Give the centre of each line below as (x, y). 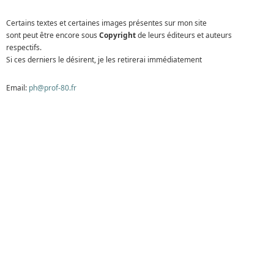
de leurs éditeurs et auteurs (184, 35)
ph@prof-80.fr (53, 88)
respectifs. (24, 48)
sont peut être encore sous (52, 35)
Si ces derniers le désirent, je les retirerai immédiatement (104, 60)
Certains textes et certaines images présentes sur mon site (106, 23)
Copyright (117, 35)
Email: (17, 88)
